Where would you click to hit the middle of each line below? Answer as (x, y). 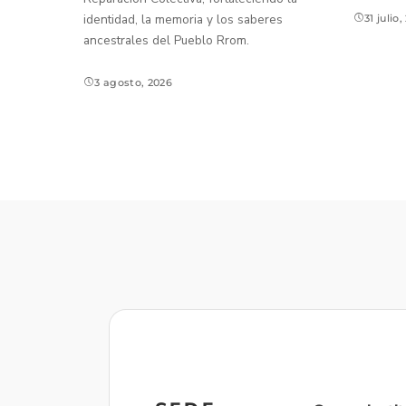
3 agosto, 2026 (134, 83)
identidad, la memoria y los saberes (183, 20)
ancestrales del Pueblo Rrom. (166, 41)
